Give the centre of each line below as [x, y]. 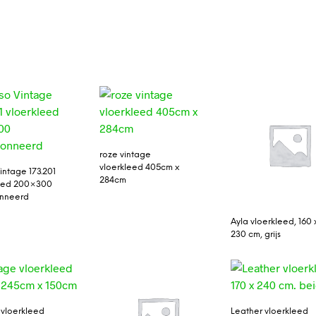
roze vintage [125, 155]
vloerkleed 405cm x [139, 168]
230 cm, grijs [256, 234]
